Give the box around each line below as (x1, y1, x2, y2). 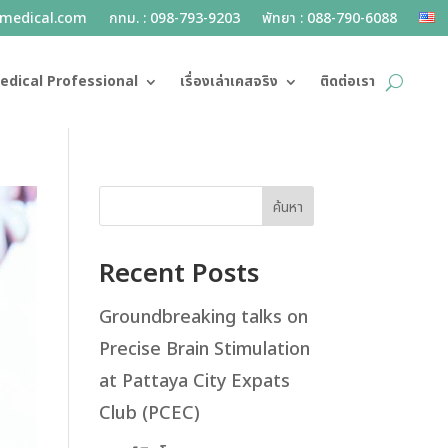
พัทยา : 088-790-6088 (261, 8, 397, 29)
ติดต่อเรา (320, 71, 376, 92)
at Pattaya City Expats (98, 368, 290, 395)
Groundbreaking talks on (98, 304, 308, 331)
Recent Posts (98, 254, 259, 294)
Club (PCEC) (98, 400, 200, 427)
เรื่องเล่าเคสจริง (180, 71, 279, 92)
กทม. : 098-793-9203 (108, 8, 240, 29)
